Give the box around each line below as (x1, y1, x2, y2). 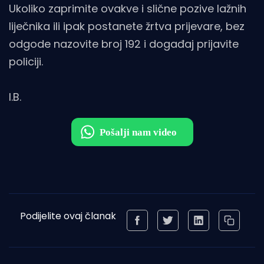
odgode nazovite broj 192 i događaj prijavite (9, 37, 239, 51)
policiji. (9, 54, 43, 69)
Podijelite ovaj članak (19, 209, 116, 223)
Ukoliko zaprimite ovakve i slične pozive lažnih (9, 1, 246, 16)
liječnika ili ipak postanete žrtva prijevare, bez (9, 19, 245, 34)
